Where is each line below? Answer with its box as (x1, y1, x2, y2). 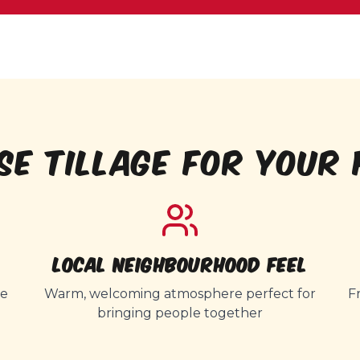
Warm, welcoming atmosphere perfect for (44, 286, 316, 301)
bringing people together (97, 305, 263, 321)
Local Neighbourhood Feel (52, 250, 308, 276)
